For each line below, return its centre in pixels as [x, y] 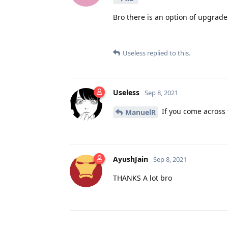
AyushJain [131, 159]
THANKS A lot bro [142, 178]
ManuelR [140, 112]
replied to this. [168, 53]
